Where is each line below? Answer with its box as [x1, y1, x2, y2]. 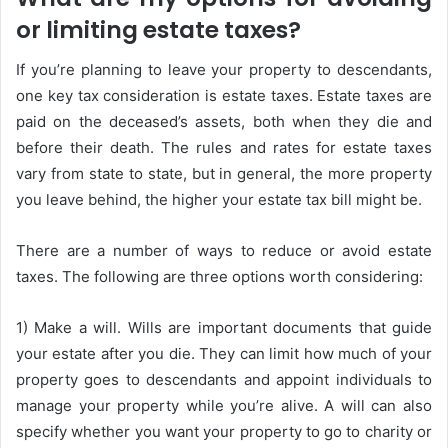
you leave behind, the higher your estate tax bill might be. [16, 190, 422, 210]
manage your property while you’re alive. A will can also [16, 396, 432, 416]
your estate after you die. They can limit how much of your [16, 344, 432, 364]
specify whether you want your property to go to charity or [16, 422, 432, 442]
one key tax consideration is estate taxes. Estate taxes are [16, 86, 432, 106]
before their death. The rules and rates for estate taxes [16, 138, 432, 158]
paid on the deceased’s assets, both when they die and [16, 112, 432, 132]
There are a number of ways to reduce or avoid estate [16, 241, 432, 261]
